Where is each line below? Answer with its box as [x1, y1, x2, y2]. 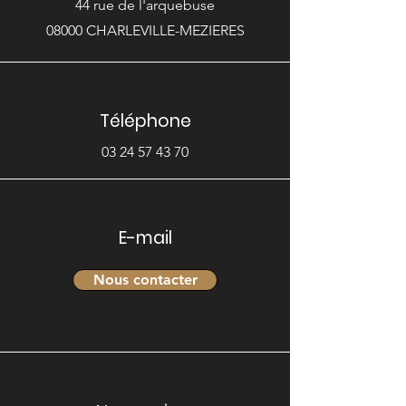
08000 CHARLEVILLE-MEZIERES [45, 22, 245, 39]
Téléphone [99, 109, 191, 133]
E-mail [118, 226, 172, 250]
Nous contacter [92, 271, 198, 288]
